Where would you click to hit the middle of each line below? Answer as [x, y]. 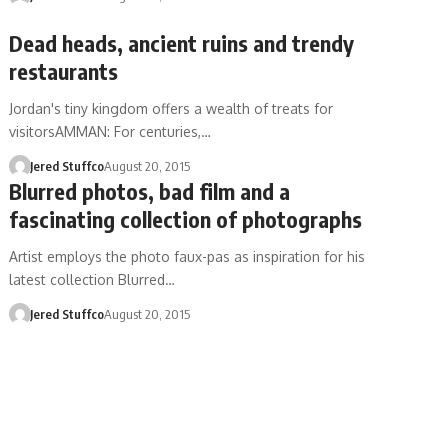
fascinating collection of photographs [186, 219]
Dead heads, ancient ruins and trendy [182, 43]
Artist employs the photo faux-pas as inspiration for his [187, 256]
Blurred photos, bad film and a [150, 191]
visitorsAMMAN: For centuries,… [110, 131]
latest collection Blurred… [92, 279]
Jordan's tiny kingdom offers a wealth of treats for [171, 108]
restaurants [64, 71]
